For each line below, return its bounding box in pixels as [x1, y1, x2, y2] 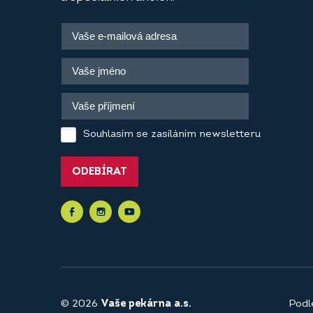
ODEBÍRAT [72, 167, 127, 177]
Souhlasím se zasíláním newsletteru [83, 129, 261, 140]
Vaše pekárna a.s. [101, 299, 191, 310]
